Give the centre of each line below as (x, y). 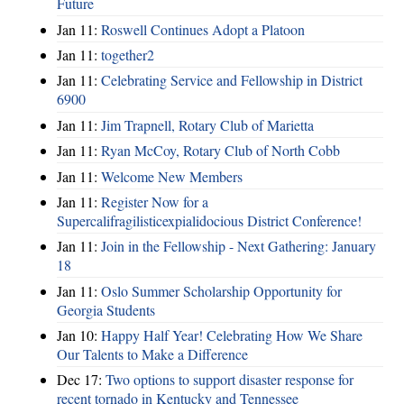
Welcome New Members (172, 176)
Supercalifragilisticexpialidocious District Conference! (209, 220)
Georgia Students (106, 309)
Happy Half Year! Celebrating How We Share (232, 335)
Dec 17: (81, 380)
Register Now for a (155, 201)
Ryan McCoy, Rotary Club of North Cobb (220, 151)
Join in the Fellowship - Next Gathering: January (239, 246)
